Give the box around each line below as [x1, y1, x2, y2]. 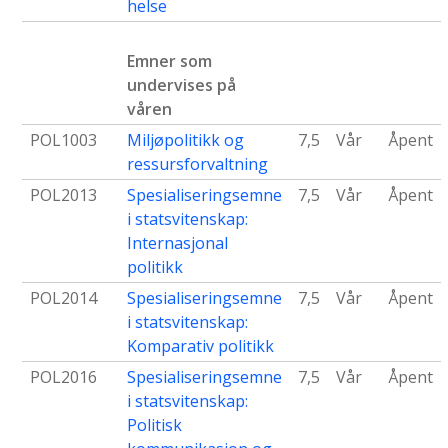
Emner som [127, 50, 212, 73]
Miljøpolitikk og [127, 129, 244, 152]
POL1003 [30, 129, 97, 152]
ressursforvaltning [127, 153, 268, 176]
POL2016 [30, 366, 97, 389]
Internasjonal [127, 232, 228, 255]
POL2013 [30, 184, 97, 207]
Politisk [127, 414, 182, 437]
